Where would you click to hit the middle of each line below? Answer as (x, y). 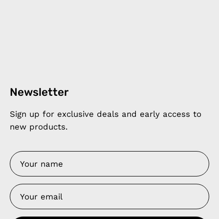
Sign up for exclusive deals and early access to (106, 114)
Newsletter (39, 92)
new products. (39, 126)
